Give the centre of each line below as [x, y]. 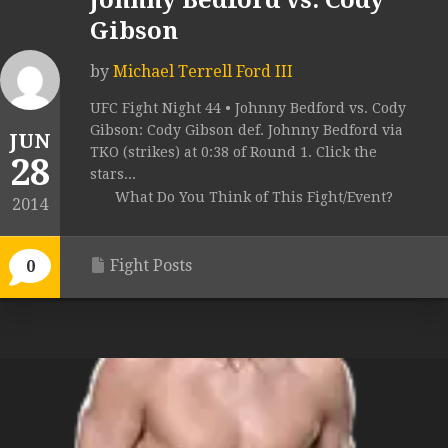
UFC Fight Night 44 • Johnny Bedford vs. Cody [248, 108]
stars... [113, 174]
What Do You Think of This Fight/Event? [254, 197]
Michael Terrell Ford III [203, 72]
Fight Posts [151, 266]
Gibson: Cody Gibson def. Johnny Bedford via [246, 130]
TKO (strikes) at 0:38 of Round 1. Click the [233, 152]
